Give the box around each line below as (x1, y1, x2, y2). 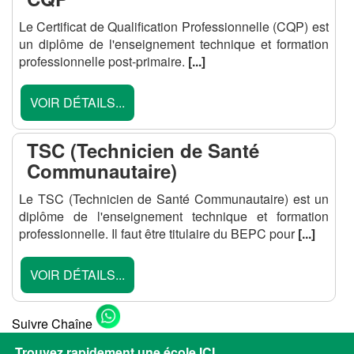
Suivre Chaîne (12, 314, 96, 333)
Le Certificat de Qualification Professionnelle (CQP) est (19, 17, 329, 36)
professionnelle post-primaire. (19, 52, 188, 70)
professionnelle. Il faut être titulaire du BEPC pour (19, 224, 298, 243)
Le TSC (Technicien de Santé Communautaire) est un (19, 190, 329, 208)
